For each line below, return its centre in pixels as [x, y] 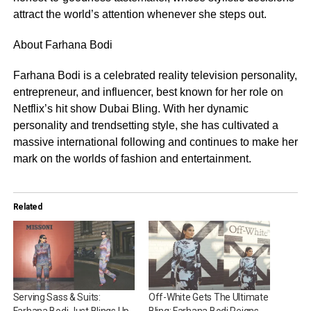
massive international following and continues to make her [155, 142]
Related [27, 207]
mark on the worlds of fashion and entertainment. [132, 158]
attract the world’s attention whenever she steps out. [140, 14]
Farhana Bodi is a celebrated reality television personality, [155, 75]
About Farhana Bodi [62, 44]
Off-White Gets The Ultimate [208, 297]
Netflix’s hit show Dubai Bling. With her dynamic [131, 108]
